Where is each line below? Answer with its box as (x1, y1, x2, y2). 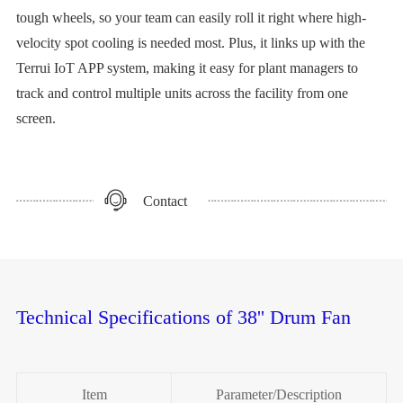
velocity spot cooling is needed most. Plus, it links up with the (15, 34, 365, 50)
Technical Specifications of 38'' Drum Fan (15, 305, 351, 328)
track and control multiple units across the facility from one (15, 85, 348, 101)
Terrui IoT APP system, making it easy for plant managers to (15, 59, 358, 76)
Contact (143, 193, 188, 209)
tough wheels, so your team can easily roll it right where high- (15, 9, 366, 25)
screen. (15, 110, 56, 126)
